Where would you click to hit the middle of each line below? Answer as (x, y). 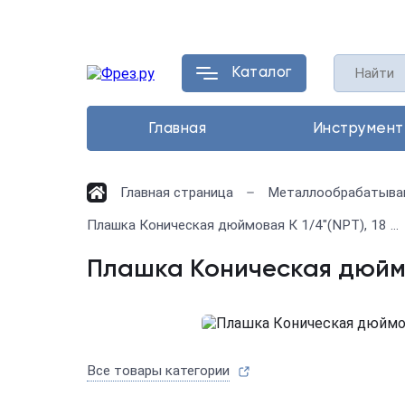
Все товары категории (158, 371)
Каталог (262, 73)
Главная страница (177, 193)
